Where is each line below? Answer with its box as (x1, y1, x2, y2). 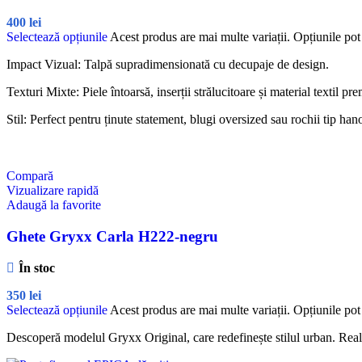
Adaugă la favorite (6, 197, 101, 212)
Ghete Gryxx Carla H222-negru (6, 227, 218, 245)
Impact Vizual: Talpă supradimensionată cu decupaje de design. (6, 57, 329, 71)
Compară (6, 168, 53, 183)
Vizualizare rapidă (6, 183, 99, 197)
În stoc (18, 261, 55, 276)
